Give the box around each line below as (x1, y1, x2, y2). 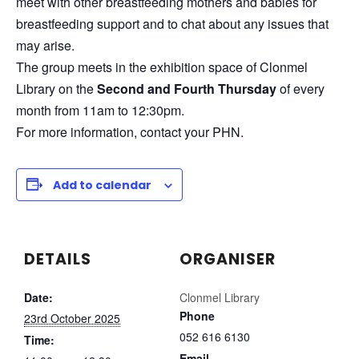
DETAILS (24, 248, 91, 270)
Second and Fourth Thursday (97, 79, 276, 98)
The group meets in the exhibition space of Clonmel (16, 57, 308, 76)
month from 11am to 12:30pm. (16, 100, 184, 119)
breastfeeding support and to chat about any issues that (16, 14, 329, 33)
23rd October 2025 (24, 309, 120, 326)
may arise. (16, 35, 75, 54)
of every (276, 79, 325, 98)
